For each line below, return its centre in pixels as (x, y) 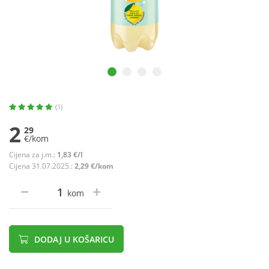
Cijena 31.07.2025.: (42, 166)
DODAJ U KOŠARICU (73, 240)
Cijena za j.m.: (33, 155)
